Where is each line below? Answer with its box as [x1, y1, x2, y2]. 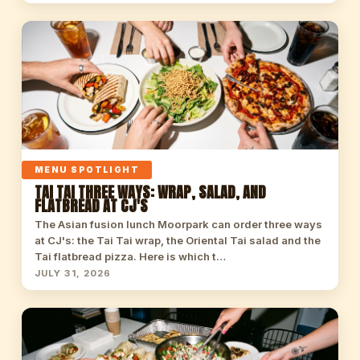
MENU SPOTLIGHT [34, 165, 140, 175]
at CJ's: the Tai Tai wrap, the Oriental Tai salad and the [34, 234, 321, 247]
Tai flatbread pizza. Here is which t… [34, 250, 226, 263]
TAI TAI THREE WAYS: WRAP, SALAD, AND [34, 181, 266, 203]
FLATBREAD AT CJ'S [34, 194, 148, 217]
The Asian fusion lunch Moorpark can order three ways [34, 218, 322, 231]
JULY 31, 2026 [34, 268, 112, 279]
